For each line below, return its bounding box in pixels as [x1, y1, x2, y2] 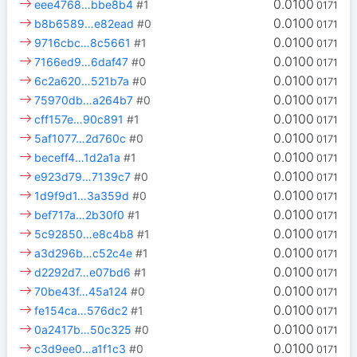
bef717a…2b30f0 [34, 208, 125, 222]
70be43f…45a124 [34, 284, 128, 299]
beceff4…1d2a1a [34, 151, 121, 165]
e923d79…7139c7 [34, 170, 131, 184]
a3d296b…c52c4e [34, 246, 133, 261]
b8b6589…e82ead [34, 17, 135, 31]
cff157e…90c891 [34, 112, 124, 127]
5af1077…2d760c [34, 131, 127, 146]
